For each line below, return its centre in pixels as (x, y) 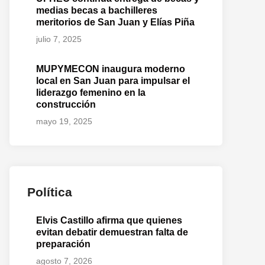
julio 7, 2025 (59, 39)
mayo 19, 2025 (64, 121)
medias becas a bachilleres (97, 10)
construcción (66, 104)
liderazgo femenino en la (91, 93)
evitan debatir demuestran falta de (112, 232)
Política (50, 192)
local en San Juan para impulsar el (113, 81)
